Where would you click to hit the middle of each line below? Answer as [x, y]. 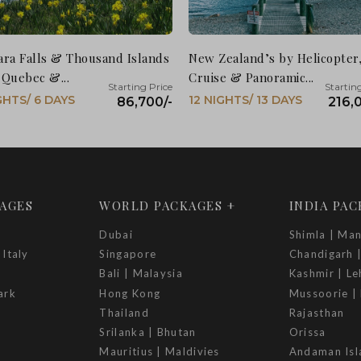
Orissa [307, 332]
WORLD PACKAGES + [168, 205]
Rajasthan [317, 312]
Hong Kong [130, 293]
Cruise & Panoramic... [251, 77]
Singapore [128, 254]
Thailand [124, 312]
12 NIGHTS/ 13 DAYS [245, 100]
